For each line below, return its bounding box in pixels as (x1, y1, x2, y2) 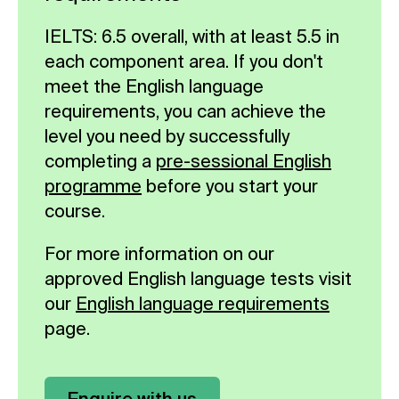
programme (45, 175, 142, 196)
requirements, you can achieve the (45, 100, 326, 121)
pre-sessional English (156, 150, 331, 171)
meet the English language (45, 75, 264, 96)
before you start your (142, 175, 318, 196)
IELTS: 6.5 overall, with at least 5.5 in (45, 25, 339, 46)
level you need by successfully (45, 125, 289, 146)
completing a (45, 150, 156, 171)
